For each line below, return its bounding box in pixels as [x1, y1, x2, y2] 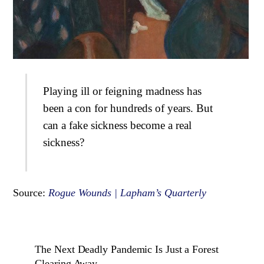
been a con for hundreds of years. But [42, 102, 213, 115]
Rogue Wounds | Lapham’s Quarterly [48, 187, 207, 199]
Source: [13, 187, 49, 199]
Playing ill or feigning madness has [42, 85, 202, 98]
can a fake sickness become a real [42, 119, 192, 132]
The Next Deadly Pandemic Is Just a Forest [35, 243, 219, 255]
